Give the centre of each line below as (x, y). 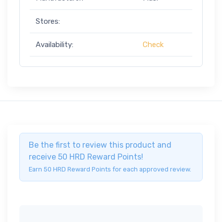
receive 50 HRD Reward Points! (86, 157)
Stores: (48, 22)
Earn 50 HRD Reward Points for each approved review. (110, 169)
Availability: (55, 45)
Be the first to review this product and (100, 145)
